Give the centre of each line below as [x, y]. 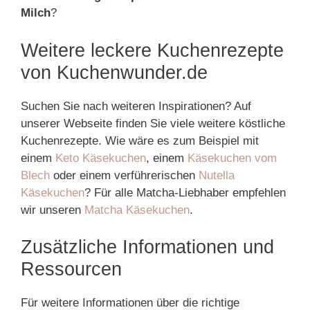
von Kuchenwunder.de [114, 72]
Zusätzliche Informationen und [147, 247]
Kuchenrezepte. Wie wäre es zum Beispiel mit [140, 140]
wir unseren [53, 210]
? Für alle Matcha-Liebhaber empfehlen [185, 192]
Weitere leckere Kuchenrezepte [152, 50]
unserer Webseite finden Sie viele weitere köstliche [153, 123]
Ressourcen [71, 269]
